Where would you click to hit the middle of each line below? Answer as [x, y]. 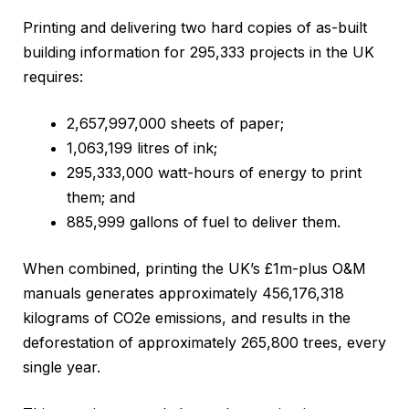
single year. [62, 367]
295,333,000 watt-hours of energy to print [214, 172]
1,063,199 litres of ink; [142, 147]
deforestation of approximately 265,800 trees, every [204, 342]
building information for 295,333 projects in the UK [199, 52]
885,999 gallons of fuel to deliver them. [204, 221]
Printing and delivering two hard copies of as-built [195, 27]
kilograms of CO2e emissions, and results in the [187, 317]
